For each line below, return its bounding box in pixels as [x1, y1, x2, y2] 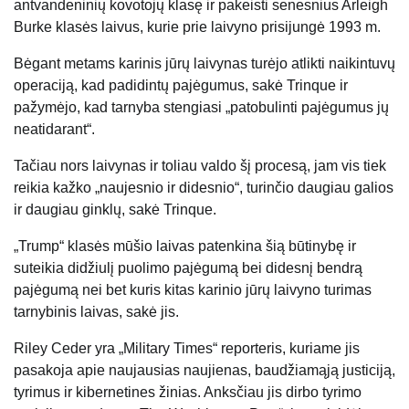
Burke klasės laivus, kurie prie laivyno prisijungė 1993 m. [14, 18, 381, 35]
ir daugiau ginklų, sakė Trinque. [14, 201, 216, 217]
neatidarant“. [14, 121, 95, 137]
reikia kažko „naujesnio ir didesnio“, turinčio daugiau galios [14, 179, 393, 195]
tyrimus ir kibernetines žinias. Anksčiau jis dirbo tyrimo [14, 383, 362, 400]
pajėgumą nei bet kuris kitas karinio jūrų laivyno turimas [14, 281, 372, 298]
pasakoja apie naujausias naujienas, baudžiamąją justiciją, [14, 362, 395, 378]
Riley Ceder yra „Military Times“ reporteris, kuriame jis [14, 340, 360, 356]
